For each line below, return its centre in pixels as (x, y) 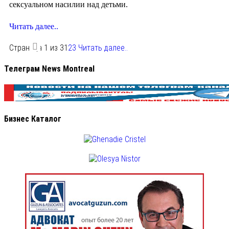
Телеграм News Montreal (49, 68)
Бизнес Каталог (33, 119)
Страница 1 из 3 (37, 48)
